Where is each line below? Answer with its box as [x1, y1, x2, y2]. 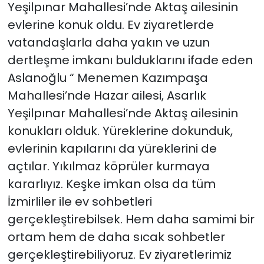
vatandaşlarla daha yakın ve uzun [7, 34, 210, 51]
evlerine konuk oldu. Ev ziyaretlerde [7, 16, 214, 34]
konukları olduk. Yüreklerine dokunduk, [7, 123, 233, 140]
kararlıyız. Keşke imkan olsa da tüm [7, 176, 216, 193]
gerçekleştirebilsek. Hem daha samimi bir [7, 211, 255, 228]
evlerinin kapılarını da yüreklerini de [7, 140, 217, 157]
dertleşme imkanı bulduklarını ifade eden [7, 52, 253, 69]
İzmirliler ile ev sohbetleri [7, 193, 152, 210]
